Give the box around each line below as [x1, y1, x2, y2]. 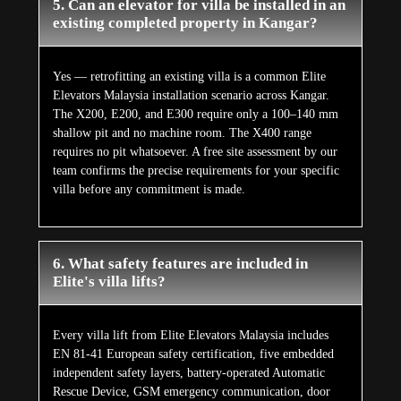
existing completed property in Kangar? [52, 14, 318, 32]
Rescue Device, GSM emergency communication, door [52, 385, 330, 399]
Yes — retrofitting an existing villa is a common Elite [52, 70, 326, 84]
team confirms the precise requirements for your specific [52, 164, 339, 178]
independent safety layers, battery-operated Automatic [52, 366, 325, 380]
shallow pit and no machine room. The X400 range [52, 126, 311, 141]
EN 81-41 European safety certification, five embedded [52, 347, 334, 362]
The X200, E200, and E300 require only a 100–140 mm [52, 107, 338, 122]
